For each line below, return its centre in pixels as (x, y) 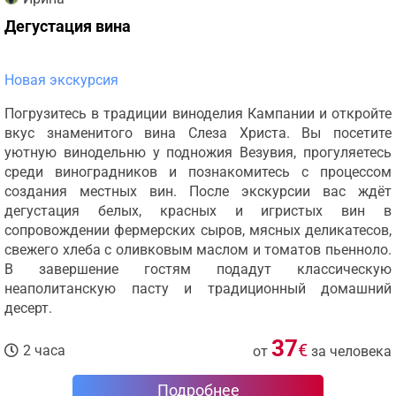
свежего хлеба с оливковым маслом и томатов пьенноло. (198, 250)
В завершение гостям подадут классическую (198, 269)
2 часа (44, 350)
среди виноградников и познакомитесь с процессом (198, 172)
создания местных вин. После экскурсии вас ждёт (198, 191)
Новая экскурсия (61, 80)
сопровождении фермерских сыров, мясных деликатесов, (198, 230)
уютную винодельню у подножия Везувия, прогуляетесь (198, 152)
